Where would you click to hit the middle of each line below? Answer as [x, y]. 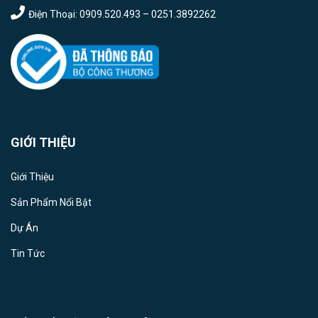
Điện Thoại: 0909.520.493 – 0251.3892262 [122, 15]
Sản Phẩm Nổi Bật [51, 202]
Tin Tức [28, 254]
